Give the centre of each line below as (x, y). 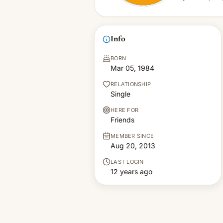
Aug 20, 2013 (133, 146)
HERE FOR (125, 110)
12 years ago (131, 171)
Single (120, 94)
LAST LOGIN (127, 162)
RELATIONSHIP (131, 84)
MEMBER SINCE (132, 136)
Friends (122, 120)
